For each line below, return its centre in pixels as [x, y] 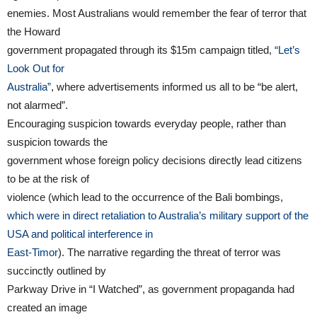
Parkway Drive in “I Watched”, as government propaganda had [151, 289]
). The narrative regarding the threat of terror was [169, 252]
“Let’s [287, 50]
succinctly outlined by [57, 270]
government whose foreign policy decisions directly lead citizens [155, 160]
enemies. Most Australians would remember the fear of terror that [157, 13]
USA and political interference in [80, 234]
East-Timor [33, 252]
